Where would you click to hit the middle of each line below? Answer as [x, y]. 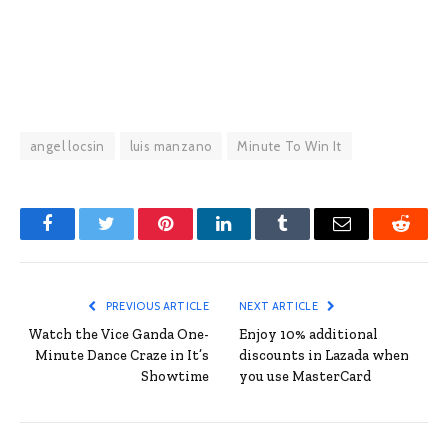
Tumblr [308, 238]
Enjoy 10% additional [308, 334]
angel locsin [67, 145]
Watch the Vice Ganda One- [118, 334]
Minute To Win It [289, 145]
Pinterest [195, 238]
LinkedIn [255, 238]
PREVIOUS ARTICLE [156, 305]
